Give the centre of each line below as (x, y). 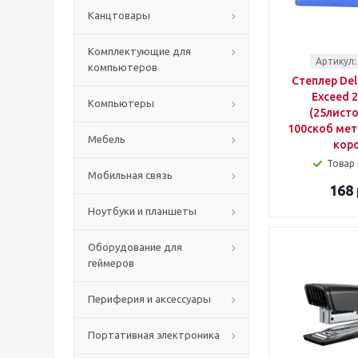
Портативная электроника (154, 335)
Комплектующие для (139, 51)
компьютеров (123, 67)
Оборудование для (135, 247)
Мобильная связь (130, 175)
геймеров (111, 263)
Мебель (107, 139)
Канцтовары (119, 15)
